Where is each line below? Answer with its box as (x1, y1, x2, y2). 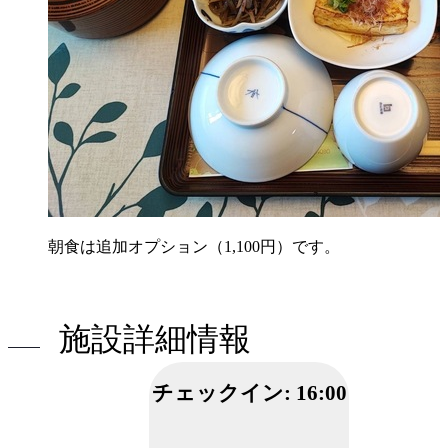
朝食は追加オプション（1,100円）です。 (48, 237, 340, 255)
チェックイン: (151, 380, 296, 404)
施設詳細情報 (58, 320, 251, 357)
